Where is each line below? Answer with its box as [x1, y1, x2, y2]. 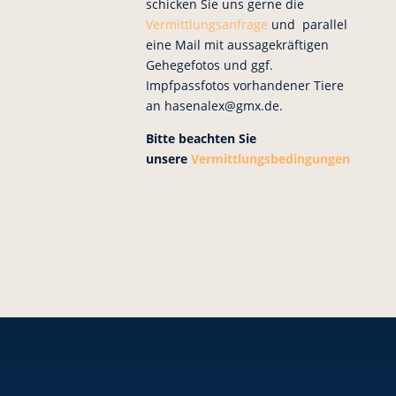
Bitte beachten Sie [145, 130, 256, 147]
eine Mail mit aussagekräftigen [145, 36, 329, 53]
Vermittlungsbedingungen [190, 150, 354, 167]
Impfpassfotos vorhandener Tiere [145, 77, 344, 94]
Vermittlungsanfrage [145, 16, 271, 33]
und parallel [270, 16, 347, 33]
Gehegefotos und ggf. [145, 57, 273, 73]
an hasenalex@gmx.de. [145, 97, 283, 114]
